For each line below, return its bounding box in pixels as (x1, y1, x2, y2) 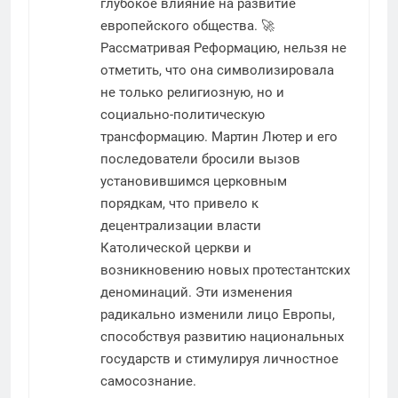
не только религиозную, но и (100, 84, 284, 100)
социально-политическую (100, 106, 265, 123)
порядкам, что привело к (100, 195, 259, 211)
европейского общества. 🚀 (100, 17, 275, 34)
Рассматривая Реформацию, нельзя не (100, 39, 346, 56)
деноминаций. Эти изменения (100, 283, 292, 300)
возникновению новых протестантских (100, 261, 350, 278)
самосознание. (100, 372, 196, 389)
